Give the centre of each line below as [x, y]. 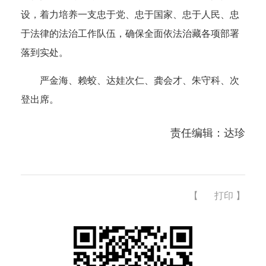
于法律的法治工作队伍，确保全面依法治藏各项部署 [130, 33]
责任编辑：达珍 [208, 133]
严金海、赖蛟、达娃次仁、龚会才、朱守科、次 [140, 80]
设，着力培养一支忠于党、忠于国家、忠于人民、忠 [130, 14]
